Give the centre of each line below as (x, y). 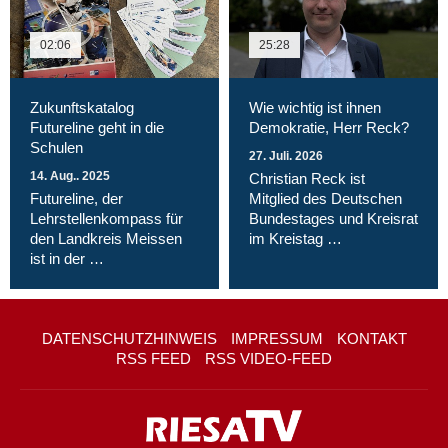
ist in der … (67, 259)
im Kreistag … (295, 239)
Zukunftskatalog (82, 108)
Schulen (56, 148)
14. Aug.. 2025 (70, 176)
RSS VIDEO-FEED (268, 359)
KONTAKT (371, 339)
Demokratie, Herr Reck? (329, 128)
